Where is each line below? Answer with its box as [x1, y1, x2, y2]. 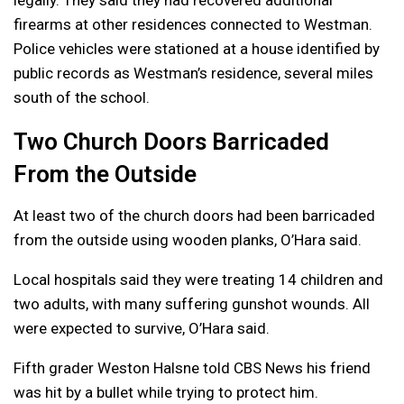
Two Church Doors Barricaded [14, 127, 329, 155]
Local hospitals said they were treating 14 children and [14, 270, 383, 289]
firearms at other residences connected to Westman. [14, 14, 372, 33]
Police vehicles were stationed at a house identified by [14, 39, 380, 58]
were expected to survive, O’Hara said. [14, 318, 270, 337]
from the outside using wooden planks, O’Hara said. [14, 230, 362, 249]
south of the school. [14, 87, 150, 106]
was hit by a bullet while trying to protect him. [14, 382, 318, 401]
